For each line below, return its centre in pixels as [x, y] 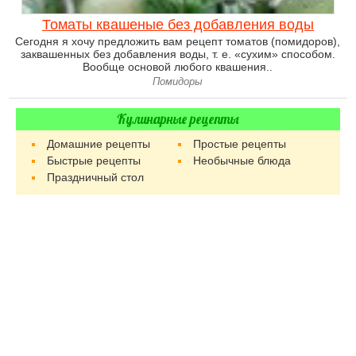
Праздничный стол [96, 178]
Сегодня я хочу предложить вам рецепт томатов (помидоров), [178, 42]
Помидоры [178, 82]
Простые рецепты [239, 144]
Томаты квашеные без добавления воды [178, 25]
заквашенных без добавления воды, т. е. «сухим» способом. [178, 54]
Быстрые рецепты [94, 161]
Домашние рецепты [99, 144]
